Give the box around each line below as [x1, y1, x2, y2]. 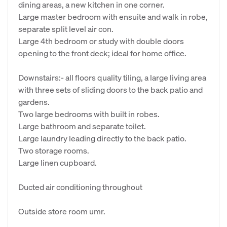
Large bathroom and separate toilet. [18, 121, 146, 131]
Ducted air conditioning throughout [18, 181, 142, 192]
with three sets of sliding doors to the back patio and [18, 84, 203, 95]
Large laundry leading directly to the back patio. [18, 133, 186, 143]
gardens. [18, 96, 50, 107]
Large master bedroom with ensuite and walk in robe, [18, 11, 208, 22]
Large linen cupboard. [18, 157, 97, 168]
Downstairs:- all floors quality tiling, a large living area [18, 72, 206, 83]
